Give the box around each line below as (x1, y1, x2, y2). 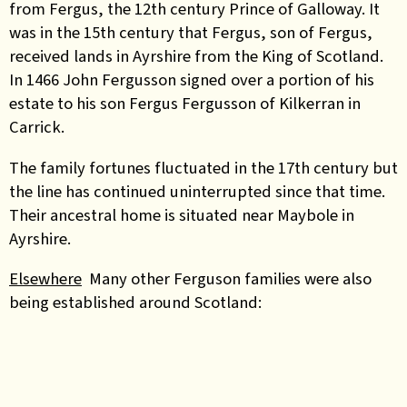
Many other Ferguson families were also (82, 267, 372, 290)
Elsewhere (9, 267, 82, 290)
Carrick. (9, 115, 65, 138)
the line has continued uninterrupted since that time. (9, 179, 385, 203)
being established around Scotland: (9, 291, 262, 313)
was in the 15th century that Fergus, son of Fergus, (9, 21, 372, 44)
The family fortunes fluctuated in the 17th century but (9, 155, 398, 179)
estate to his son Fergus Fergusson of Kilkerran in (9, 92, 361, 114)
